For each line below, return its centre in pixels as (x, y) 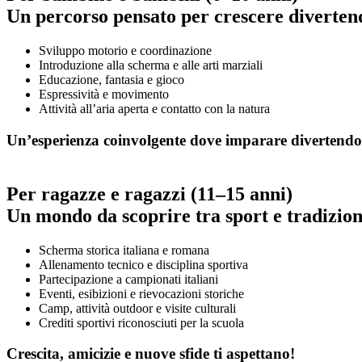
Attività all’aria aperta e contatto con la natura (154, 109)
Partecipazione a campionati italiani (128, 279)
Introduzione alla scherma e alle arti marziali (151, 65)
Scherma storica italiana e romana (124, 250)
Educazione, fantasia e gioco (112, 80)
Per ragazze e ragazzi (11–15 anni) (149, 194)
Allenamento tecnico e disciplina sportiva (143, 264)
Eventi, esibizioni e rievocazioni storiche (141, 293)
